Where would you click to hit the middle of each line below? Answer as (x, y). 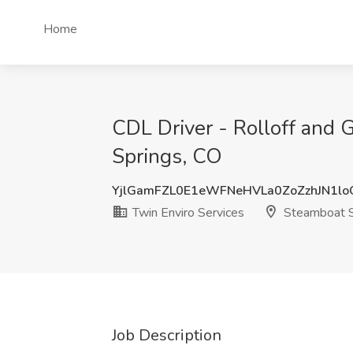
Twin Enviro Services (187, 213)
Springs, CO (167, 156)
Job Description (167, 335)
